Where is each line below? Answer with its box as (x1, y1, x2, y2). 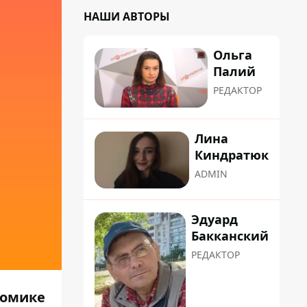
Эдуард (191, 210, 238, 228)
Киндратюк (195, 147, 269, 164)
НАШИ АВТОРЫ (84, 9, 170, 24)
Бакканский (191, 227, 269, 244)
